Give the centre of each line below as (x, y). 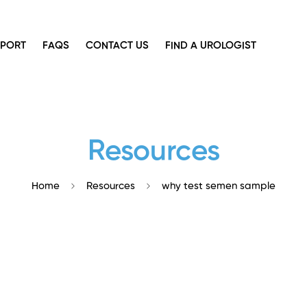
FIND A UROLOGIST (211, 46)
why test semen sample (219, 186)
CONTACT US (117, 46)
